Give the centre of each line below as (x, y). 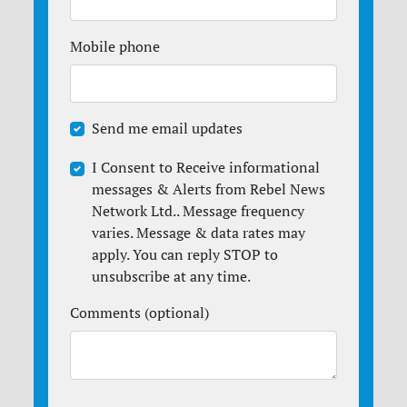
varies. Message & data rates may (199, 233)
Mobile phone (115, 46)
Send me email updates (168, 128)
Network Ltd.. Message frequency (199, 211)
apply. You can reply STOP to (185, 255)
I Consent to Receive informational (206, 168)
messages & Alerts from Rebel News (209, 189)
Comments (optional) (140, 313)
